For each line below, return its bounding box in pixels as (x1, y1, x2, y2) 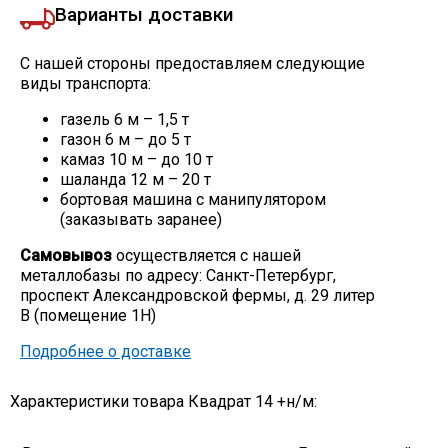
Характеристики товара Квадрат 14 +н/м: (10, 391, 317, 411)
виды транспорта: (20, 73, 151, 93)
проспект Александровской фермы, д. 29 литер (20, 285, 375, 305)
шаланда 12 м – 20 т (60, 169, 211, 189)
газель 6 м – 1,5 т (60, 109, 189, 129)
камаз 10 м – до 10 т (60, 149, 213, 169)
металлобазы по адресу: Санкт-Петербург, (20, 265, 336, 285)
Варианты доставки (55, 2, 233, 26)
